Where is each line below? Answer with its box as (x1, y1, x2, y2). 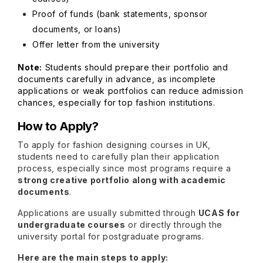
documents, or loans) (32, 24, 122, 34)
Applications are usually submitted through (18, 208, 198, 218)
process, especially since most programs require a (18, 163, 231, 173)
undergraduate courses (18, 220, 126, 230)
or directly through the (125, 220, 223, 230)
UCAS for (198, 208, 240, 218)
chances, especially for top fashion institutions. (18, 97, 215, 107)
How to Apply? (18, 119, 99, 133)
